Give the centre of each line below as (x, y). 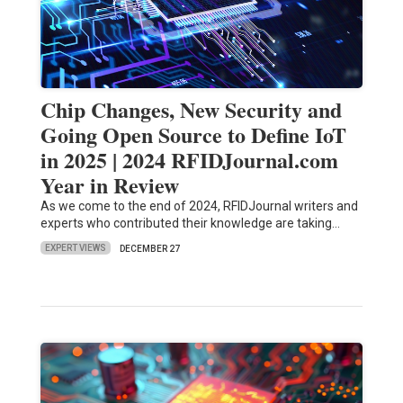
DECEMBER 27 (149, 248)
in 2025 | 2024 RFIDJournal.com (189, 159)
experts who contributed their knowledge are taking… (190, 223)
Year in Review (109, 184)
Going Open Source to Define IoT (193, 134)
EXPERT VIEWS (75, 248)
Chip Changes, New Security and (191, 109)
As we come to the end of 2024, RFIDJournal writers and (199, 206)
